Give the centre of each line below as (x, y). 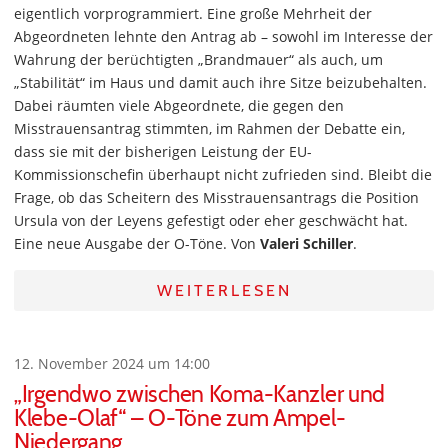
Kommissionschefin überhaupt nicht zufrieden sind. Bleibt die (223, 174)
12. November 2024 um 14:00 (112, 363)
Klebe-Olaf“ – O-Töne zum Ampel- (180, 418)
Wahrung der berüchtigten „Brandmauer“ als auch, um (198, 59)
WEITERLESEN (224, 290)
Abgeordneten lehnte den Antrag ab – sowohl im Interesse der (223, 36)
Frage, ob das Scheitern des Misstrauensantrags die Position (216, 197)
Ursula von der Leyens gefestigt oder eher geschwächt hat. (211, 220)
